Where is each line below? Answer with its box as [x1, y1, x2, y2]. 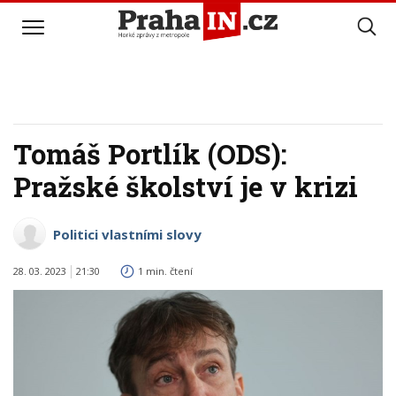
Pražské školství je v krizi [13, 169, 358, 204]
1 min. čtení [138, 264, 193, 278]
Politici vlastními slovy [53, 225, 202, 243]
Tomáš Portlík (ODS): [13, 136, 287, 171]
